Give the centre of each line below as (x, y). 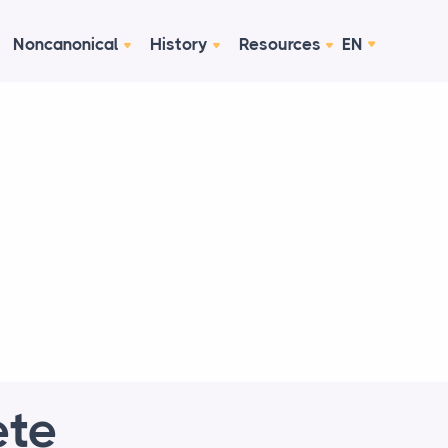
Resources (280, 44)
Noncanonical (66, 44)
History (179, 44)
